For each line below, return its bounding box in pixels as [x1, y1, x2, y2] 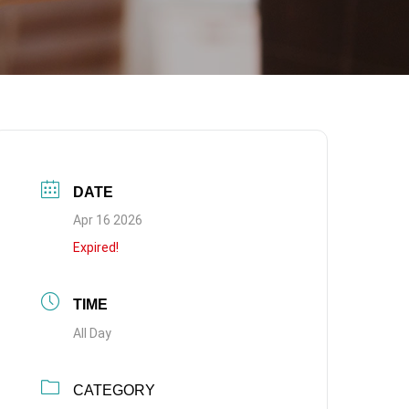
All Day [73, 326, 112, 341]
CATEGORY [73, 383, 156, 398]
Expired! [73, 240, 120, 255]
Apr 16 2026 [73, 213, 143, 227]
